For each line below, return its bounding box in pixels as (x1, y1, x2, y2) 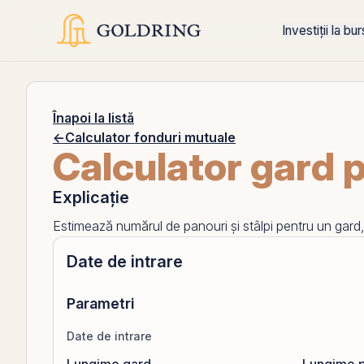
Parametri (67, 295, 134, 312)
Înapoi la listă (53, 110, 134, 126)
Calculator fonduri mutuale (65, 129, 236, 145)
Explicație (53, 188, 129, 207)
